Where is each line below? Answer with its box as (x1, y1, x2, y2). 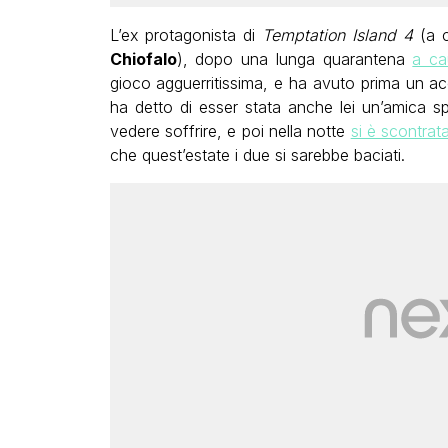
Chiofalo (109, 49, 177, 70)
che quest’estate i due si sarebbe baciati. (109, 145, 405, 166)
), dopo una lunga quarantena (176, 49, 413, 70)
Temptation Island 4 (262, 25, 414, 46)
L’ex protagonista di (109, 25, 263, 46)
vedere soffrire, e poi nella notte (109, 121, 351, 142)
